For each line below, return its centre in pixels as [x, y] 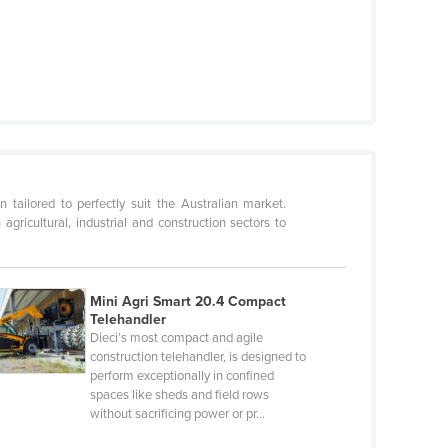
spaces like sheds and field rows [179, 395]
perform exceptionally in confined [181, 376]
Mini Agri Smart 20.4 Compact [187, 302]
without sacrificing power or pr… [177, 414]
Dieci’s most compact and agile [176, 338]
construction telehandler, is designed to [197, 357]
